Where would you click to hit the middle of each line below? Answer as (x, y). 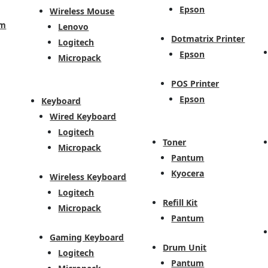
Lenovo (74, 27)
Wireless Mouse (82, 11)
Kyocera (188, 173)
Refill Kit (180, 203)
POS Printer (195, 84)
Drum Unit (185, 248)
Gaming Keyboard (87, 237)
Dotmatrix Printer (208, 39)
